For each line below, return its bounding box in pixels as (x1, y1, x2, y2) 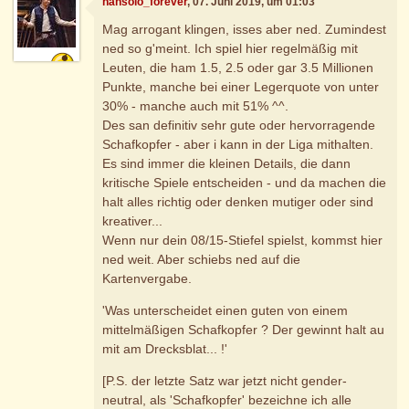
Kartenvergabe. (102, 270, 193, 286)
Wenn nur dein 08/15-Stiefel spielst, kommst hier (102, 232, 383, 247)
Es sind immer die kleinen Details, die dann (102, 155, 351, 171)
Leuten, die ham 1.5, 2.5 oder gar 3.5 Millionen (102, 59, 374, 75)
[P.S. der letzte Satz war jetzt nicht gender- (102, 372, 348, 388)
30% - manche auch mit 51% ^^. (102, 98, 289, 113)
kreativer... (102, 213, 163, 228)
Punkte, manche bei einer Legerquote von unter (102, 79, 380, 94)
